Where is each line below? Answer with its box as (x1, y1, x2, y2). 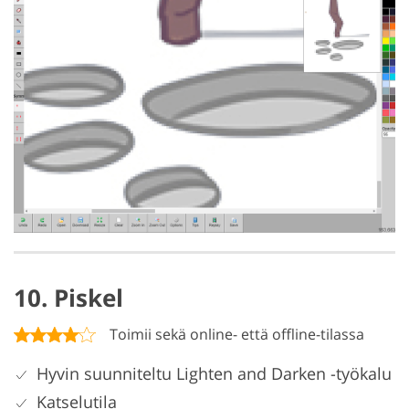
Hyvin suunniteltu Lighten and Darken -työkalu (37, 362, 392, 384)
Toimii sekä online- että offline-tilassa (110, 323, 364, 344)
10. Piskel (14, 280, 123, 314)
